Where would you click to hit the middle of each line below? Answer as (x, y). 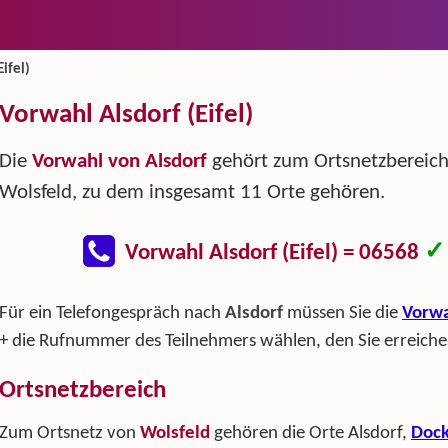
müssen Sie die (342, 314)
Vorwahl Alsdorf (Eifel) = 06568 (274, 254)
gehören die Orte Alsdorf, (310, 433)
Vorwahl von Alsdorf (119, 162)
